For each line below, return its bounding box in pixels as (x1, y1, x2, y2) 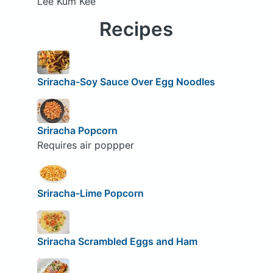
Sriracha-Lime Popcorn (37, 187, 144, 200)
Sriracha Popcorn (37, 124, 118, 136)
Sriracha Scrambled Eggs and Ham (37, 235, 197, 248)
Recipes (99, 17, 174, 41)
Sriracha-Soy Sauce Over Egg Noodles (37, 76, 215, 88)
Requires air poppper (37, 138, 134, 151)
